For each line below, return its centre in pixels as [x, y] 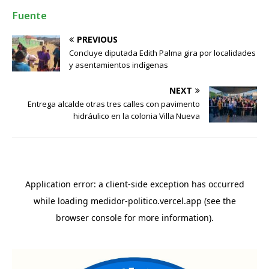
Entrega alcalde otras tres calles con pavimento [114, 104]
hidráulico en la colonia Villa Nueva [137, 116]
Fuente [29, 16]
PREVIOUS [97, 40]
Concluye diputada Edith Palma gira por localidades [162, 53]
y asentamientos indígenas [119, 65]
